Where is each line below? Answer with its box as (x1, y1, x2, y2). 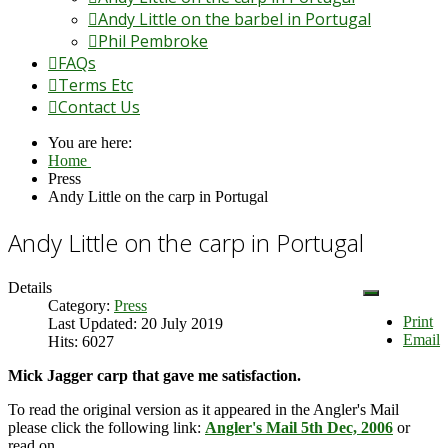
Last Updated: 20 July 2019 (48, 314, 223, 332)
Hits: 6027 (48, 332, 114, 350)
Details (8, 278, 52, 296)
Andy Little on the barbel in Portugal (98, 7, 371, 30)
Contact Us (58, 95, 140, 118)
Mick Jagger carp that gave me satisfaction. (8, 366, 301, 384)
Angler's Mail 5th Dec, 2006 (205, 418, 393, 436)
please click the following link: (8, 418, 205, 436)
